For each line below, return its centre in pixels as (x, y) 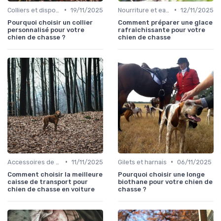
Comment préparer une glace (165, 22)
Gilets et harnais (142, 162)
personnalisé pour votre (46, 30)
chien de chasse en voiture (51, 189)
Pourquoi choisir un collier (50, 22)
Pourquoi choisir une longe (161, 174)
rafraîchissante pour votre (162, 30)
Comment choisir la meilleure (55, 174)
